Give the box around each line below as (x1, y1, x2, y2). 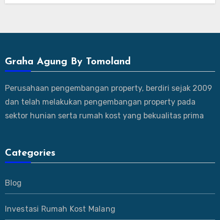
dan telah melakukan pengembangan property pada (4, 97, 195, 107)
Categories (4, 148, 55, 158)
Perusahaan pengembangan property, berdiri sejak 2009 (4, 83, 212, 93)
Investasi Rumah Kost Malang (4, 204, 115, 214)
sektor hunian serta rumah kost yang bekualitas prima (4, 110, 204, 120)
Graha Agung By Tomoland (4, 56, 131, 67)
